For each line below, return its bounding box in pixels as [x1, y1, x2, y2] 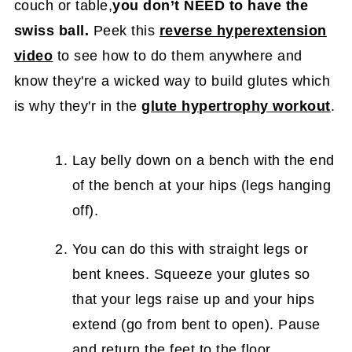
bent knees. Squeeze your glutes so [71, 266, 310, 282]
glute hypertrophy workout [141, 98, 331, 114]
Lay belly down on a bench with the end [71, 152, 335, 168]
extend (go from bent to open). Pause [71, 317, 321, 332]
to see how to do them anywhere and [53, 48, 302, 64]
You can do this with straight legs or [71, 241, 309, 257]
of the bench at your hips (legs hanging [71, 178, 332, 193]
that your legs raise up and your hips [71, 291, 315, 307]
